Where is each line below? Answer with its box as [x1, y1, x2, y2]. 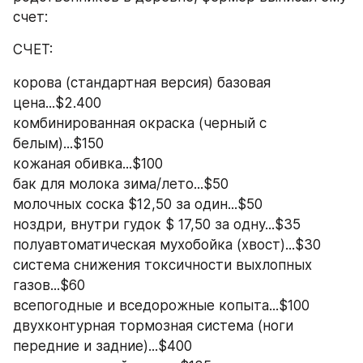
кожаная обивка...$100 [13, 155, 163, 172]
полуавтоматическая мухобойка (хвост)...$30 [13, 236, 321, 253]
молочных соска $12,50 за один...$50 [13, 195, 263, 212]
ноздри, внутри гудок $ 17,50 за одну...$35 [13, 216, 301, 233]
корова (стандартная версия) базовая [13, 74, 271, 91]
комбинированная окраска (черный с [13, 114, 267, 131]
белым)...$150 [13, 135, 104, 152]
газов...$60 [13, 276, 85, 293]
